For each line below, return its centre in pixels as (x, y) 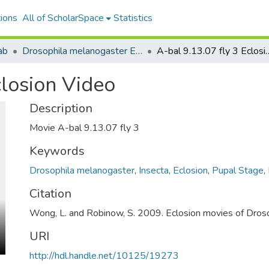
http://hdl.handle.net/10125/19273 (104, 256)
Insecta (154, 171)
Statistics (133, 18)
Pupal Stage (238, 171)
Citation (50, 194)
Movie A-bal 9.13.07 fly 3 (84, 128)
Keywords (57, 151)
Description (61, 108)
